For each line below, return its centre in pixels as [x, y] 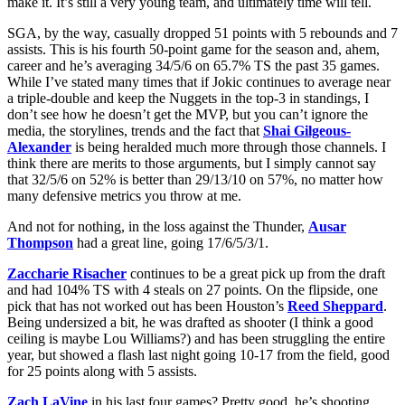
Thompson [40, 242]
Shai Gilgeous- [307, 130]
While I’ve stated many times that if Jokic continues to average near [199, 81]
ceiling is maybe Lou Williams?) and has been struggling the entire [196, 338]
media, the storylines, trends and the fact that [135, 130]
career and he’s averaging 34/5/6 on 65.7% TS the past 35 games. [193, 65]
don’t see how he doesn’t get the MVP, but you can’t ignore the [188, 114]
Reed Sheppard [335, 306]
